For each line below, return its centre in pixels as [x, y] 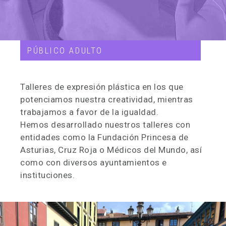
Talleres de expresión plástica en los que [102, 87]
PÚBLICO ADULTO [65, 50]
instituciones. [48, 175]
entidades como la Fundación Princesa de [104, 137]
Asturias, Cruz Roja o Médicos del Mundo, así [111, 150]
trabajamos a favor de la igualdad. [90, 112]
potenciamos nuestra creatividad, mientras [107, 99]
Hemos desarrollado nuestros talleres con [105, 125]
